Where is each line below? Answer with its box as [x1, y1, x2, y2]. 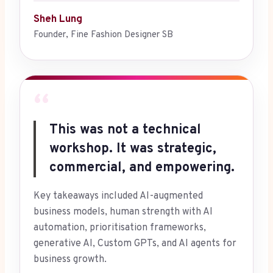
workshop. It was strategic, [49, 141, 216, 158]
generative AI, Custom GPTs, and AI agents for [34, 238, 236, 250]
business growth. [34, 253, 107, 266]
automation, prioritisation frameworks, [34, 222, 206, 235]
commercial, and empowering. [49, 160, 235, 177]
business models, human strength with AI [34, 206, 213, 219]
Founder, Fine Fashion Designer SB [34, 29, 173, 41]
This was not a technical [49, 122, 201, 139]
